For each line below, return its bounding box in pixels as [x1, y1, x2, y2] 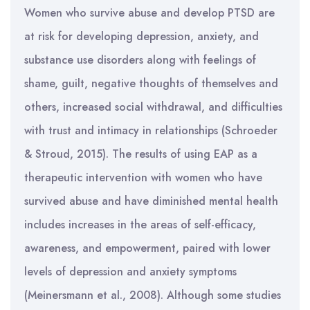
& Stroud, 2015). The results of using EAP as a [24, 146, 257, 162]
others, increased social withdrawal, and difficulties [24, 99, 282, 115]
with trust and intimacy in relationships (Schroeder [24, 122, 277, 138]
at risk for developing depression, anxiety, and [24, 28, 259, 44]
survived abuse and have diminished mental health [24, 193, 278, 209]
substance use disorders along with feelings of [24, 52, 256, 68]
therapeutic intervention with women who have [24, 170, 262, 185]
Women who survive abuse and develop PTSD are [24, 5, 275, 21]
